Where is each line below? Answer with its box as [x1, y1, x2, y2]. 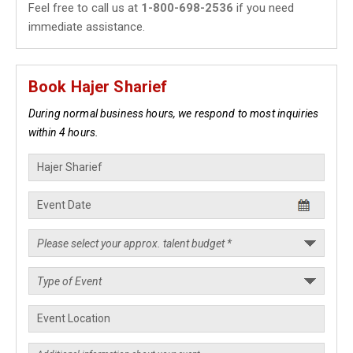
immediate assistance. [28, 20, 145, 34]
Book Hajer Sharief [28, 77, 168, 96]
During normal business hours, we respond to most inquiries [28, 107, 319, 120]
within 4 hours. [28, 126, 99, 139]
